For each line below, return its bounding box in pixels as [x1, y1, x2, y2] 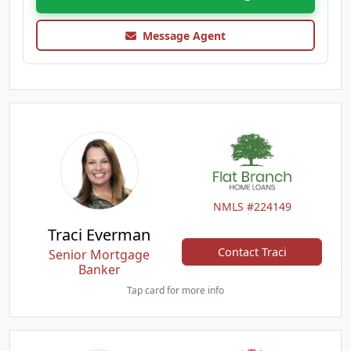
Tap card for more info [127, 284, 224, 297]
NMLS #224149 [212, 199, 291, 214]
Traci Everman [48, 224, 150, 245]
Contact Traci [217, 244, 287, 259]
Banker [78, 261, 121, 278]
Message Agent [136, 27, 226, 43]
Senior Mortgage [49, 246, 150, 263]
